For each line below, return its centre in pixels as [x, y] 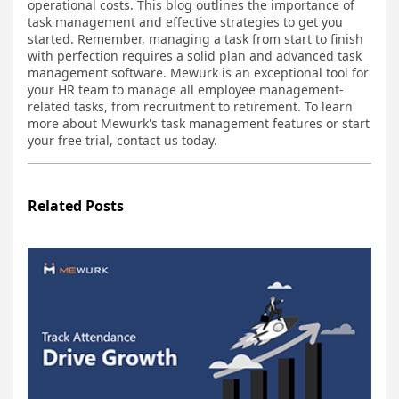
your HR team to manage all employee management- [186, 90]
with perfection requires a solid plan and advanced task [195, 56]
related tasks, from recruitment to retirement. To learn [190, 107]
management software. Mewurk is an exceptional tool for [198, 73]
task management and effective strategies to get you [185, 22]
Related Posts [76, 206]
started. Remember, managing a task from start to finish [195, 39]
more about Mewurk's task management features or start [199, 124]
